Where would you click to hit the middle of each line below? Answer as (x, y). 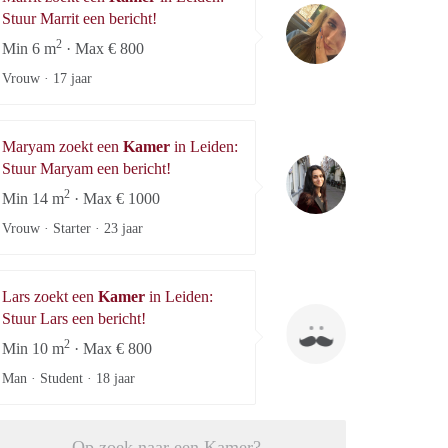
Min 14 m (33, 198)
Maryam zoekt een (62, 146)
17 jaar (72, 78)
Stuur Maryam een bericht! (86, 168)
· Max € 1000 (115, 198)
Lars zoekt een (50, 296)
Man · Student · (49, 378)
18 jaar (115, 378)
